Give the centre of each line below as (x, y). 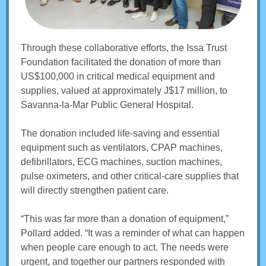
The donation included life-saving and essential (120, 133)
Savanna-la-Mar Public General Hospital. (107, 105)
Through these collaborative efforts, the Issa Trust (124, 48)
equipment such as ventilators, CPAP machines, (122, 148)
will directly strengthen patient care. (95, 190)
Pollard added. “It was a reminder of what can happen (133, 233)
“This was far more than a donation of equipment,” (125, 219)
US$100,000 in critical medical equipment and (118, 76)
